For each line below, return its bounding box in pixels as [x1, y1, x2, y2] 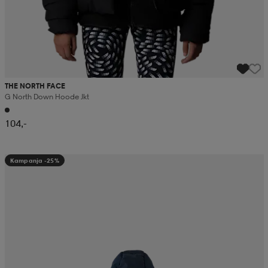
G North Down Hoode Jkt [4, 92, 89, 101]
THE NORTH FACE [4, 81, 65, 90]
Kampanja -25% [10, 156, 59, 164]
